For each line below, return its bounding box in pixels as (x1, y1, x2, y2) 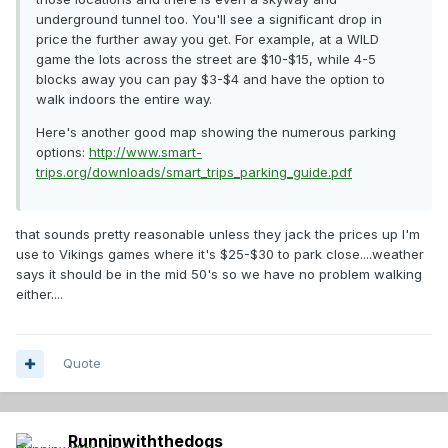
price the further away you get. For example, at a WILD (36, 31, 379, 48)
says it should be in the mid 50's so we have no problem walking (16, 266, 422, 283)
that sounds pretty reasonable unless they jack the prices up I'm (16, 226, 420, 243)
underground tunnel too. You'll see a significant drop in (36, 11, 382, 28)
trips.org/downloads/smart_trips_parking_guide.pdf (36, 164, 352, 181)
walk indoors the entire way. (36, 91, 212, 108)
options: (36, 144, 89, 161)
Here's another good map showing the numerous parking (36, 124, 396, 141)
